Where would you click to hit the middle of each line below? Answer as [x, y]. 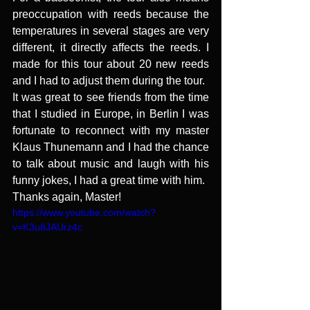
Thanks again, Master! [68, 197]
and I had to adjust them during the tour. [109, 81]
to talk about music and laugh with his [111, 164]
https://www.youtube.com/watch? [84, 213]
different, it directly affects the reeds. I [111, 48]
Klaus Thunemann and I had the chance [111, 147]
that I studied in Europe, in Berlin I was [111, 114]
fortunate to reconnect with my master [111, 131]
